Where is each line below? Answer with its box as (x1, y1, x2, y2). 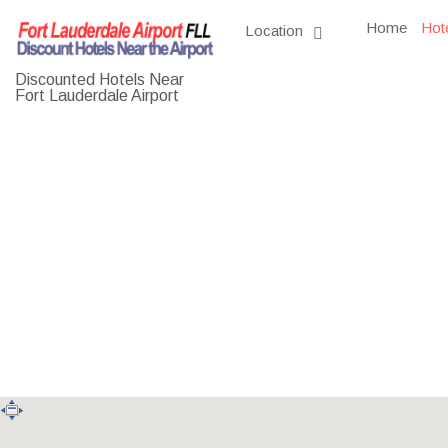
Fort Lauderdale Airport (15, 86, 179, 104)
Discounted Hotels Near (15, 70, 184, 88)
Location (245, 22, 307, 39)
